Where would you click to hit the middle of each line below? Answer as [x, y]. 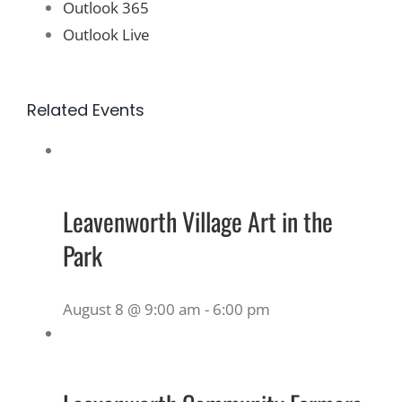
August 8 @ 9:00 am [132, 309]
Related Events [86, 109]
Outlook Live [106, 34]
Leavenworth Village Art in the [198, 221]
